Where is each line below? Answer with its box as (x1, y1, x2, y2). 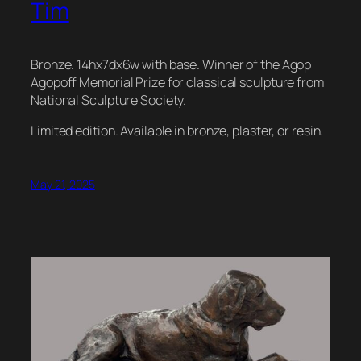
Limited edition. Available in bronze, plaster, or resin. (31, 121, 324, 139)
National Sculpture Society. (31, 90, 187, 109)
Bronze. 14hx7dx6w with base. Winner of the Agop (31, 55, 312, 73)
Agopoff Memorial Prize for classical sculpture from (31, 73, 324, 91)
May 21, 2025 (31, 176, 95, 193)
